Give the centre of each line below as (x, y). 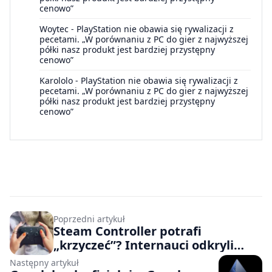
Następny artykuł (44, 263)
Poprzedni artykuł (89, 219)
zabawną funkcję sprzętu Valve (147, 259)
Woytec (54, 29)
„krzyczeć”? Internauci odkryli (144, 245)
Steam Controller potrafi (127, 231)
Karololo (56, 81)
